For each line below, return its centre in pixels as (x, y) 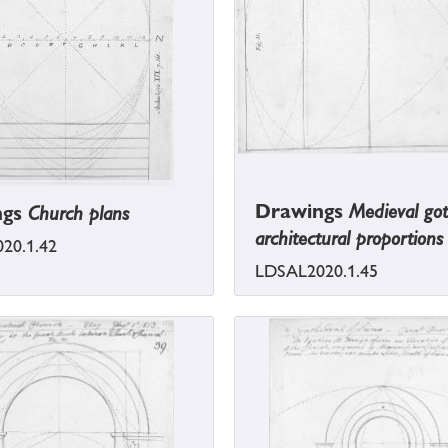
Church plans (78, 213)
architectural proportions (349, 238)
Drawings (302, 211)
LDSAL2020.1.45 (316, 271)
